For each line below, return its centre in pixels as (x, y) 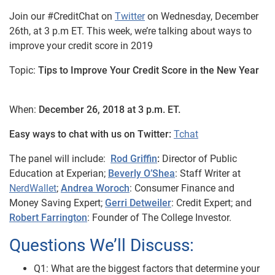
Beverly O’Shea (141, 174)
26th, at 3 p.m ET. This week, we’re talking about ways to (130, 31)
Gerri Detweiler (138, 203)
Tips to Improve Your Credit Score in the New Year (149, 71)
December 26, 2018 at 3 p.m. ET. (110, 110)
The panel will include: (59, 159)
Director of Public (198, 159)
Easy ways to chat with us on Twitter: (90, 134)
